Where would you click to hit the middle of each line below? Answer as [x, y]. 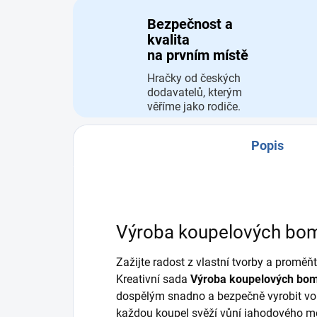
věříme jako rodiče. [194, 107]
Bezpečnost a [190, 24]
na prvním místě [198, 56]
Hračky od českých [194, 79]
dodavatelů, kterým [195, 93]
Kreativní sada [153, 279]
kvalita [168, 40]
